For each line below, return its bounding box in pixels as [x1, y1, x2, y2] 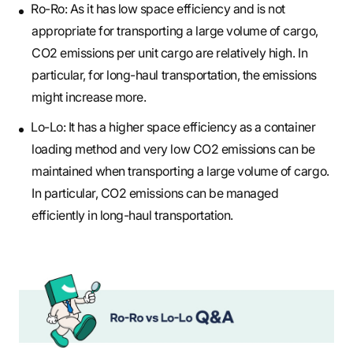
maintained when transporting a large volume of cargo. [32, 162, 329, 179]
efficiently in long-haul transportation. [32, 206, 233, 223]
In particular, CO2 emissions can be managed [32, 184, 279, 201]
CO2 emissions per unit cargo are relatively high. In [32, 44, 308, 61]
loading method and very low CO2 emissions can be [32, 140, 315, 157]
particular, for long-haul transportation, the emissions [32, 66, 317, 83]
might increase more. [32, 88, 147, 105]
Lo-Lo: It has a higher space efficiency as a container [31, 118, 316, 135]
